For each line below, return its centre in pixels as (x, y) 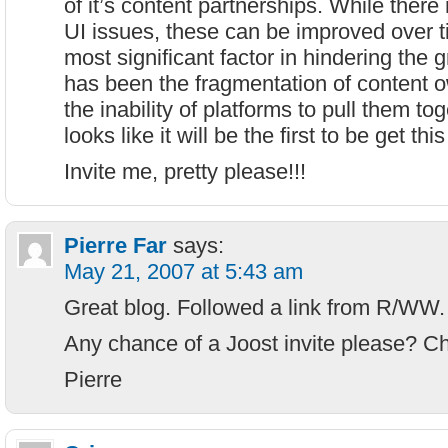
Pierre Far (115, 245)
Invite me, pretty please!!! (185, 171)
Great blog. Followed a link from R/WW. (254, 307)
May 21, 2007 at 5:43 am (183, 271)
